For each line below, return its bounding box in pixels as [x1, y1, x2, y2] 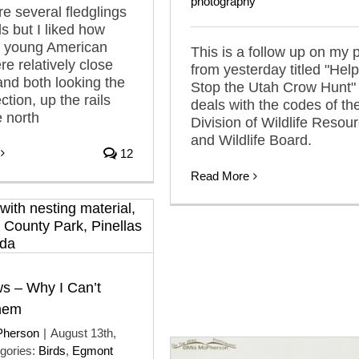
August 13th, [50, 326, 116, 340]
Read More [191, 169, 249, 183]
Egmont [72, 344, 113, 357]
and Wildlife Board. [191, 132, 312, 148]
